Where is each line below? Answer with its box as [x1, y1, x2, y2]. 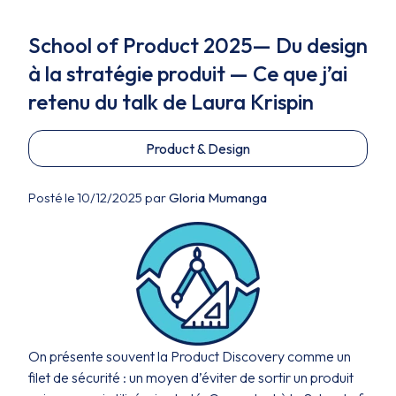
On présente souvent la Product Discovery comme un [28, 347, 351, 365]
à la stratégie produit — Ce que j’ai [28, 60, 347, 87]
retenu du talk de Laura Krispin [28, 88, 314, 115]
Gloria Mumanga [169, 189, 267, 206]
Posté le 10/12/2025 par [28, 189, 169, 206]
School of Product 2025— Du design [28, 32, 368, 58]
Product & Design [146, 140, 250, 157]
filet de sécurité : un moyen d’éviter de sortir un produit [28, 369, 354, 386]
